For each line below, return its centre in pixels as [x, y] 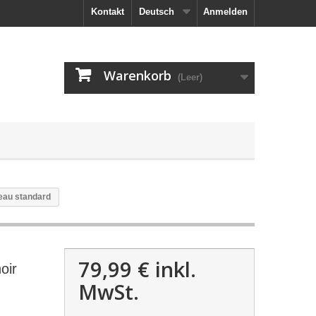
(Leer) [190, 77]
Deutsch [157, 12]
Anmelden [225, 12]
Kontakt [108, 12]
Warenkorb [138, 75]
